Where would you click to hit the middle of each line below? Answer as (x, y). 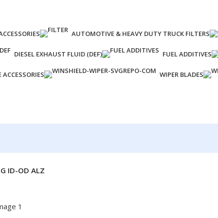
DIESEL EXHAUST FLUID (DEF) (58, 54)
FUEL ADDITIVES (187, 54)
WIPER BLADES (182, 74)
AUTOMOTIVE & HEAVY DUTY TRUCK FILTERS (141, 34)
